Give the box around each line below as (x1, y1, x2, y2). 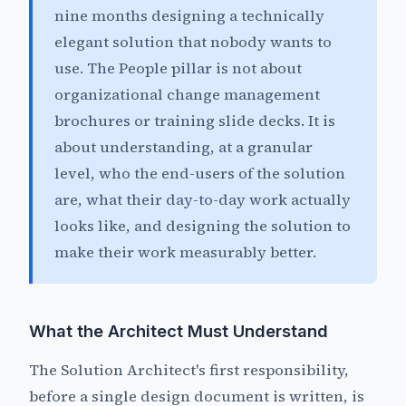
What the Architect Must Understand (29, 321, 328, 342)
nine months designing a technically (54, 5, 324, 27)
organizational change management (54, 84, 320, 106)
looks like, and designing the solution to (54, 216, 351, 237)
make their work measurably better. (54, 242, 316, 264)
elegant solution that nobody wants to (54, 32, 332, 53)
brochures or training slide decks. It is (54, 111, 335, 132)
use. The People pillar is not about (54, 58, 302, 80)
